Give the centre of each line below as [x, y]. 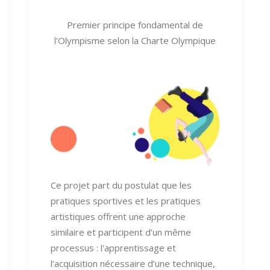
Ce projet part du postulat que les [121, 185]
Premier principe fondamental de [135, 25]
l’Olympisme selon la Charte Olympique [135, 41]
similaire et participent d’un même [121, 232]
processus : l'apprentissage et [113, 247]
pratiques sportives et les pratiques [126, 200]
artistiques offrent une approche [118, 216]
